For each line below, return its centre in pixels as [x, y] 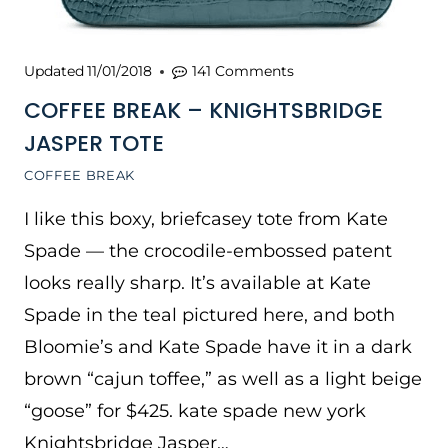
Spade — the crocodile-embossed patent [208, 251]
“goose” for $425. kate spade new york [195, 411]
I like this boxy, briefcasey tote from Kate [206, 219]
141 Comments [243, 71]
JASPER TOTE [94, 143]
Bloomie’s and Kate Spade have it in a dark [218, 347]
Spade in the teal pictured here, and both [209, 315]
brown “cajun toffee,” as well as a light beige [223, 379]
